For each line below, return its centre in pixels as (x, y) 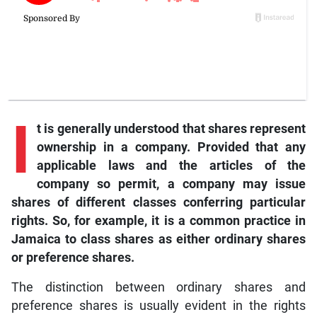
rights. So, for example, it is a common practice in (158, 221)
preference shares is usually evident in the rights (158, 306)
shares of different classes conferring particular (158, 203)
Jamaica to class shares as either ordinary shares (158, 240)
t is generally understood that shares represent (171, 129)
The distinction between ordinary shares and (158, 288)
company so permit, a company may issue (171, 184)
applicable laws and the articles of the (171, 166)
